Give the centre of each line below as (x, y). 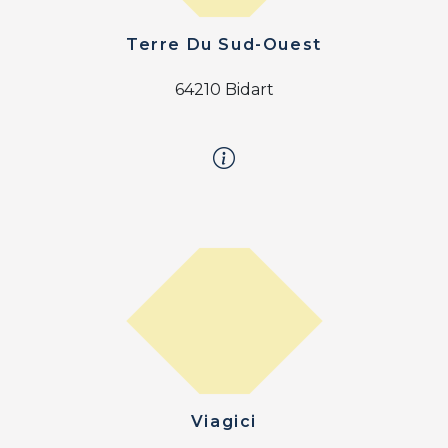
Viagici (224, 422)
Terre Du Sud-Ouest (224, 45)
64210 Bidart (224, 90)
